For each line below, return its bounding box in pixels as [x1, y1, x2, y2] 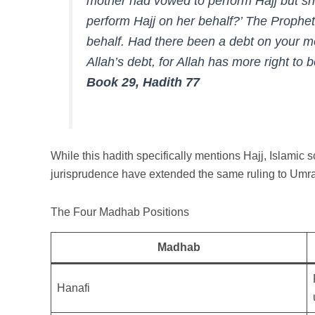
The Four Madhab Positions [51, 206, 189, 219]
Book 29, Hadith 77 [86, 75, 200, 90]
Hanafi [57, 282, 90, 295]
